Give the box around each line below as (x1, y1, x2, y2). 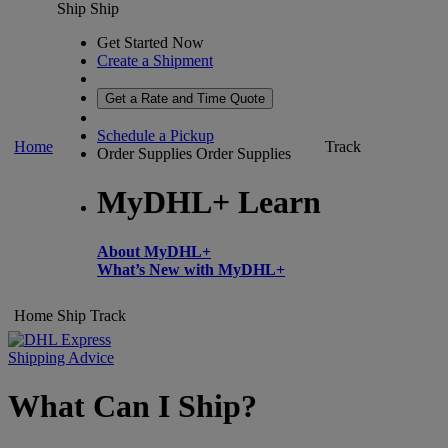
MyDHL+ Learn (97, 184, 321, 221)
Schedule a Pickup (97, 127, 214, 144)
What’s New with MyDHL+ (97, 260, 285, 278)
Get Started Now (97, 34, 204, 51)
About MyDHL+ (97, 242, 211, 260)
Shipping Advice (8, 349, 114, 366)
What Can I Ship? (8, 388, 257, 425)
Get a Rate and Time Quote (105, 91, 265, 106)
